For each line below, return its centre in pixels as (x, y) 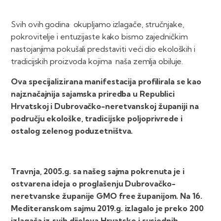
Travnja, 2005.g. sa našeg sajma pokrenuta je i (98, 171)
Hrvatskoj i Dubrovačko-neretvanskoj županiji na (105, 106)
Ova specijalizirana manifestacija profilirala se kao (106, 82)
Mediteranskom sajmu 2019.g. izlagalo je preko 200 (107, 208)
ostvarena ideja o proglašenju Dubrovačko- (93, 184)
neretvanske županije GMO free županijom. (95, 196)
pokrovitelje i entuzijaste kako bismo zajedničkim (99, 37)
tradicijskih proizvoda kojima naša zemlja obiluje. (97, 61)
